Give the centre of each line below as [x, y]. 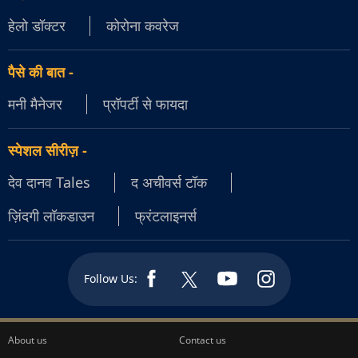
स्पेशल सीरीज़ [43, 150]
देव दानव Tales [49, 182]
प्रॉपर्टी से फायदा [145, 103]
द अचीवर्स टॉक [169, 182]
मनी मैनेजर [35, 103]
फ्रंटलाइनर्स [166, 215]
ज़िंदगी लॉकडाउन [51, 215]
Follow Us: [110, 278]
